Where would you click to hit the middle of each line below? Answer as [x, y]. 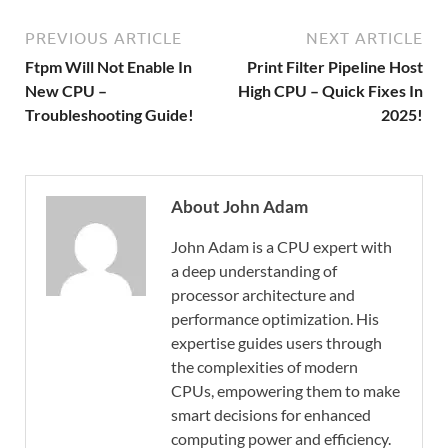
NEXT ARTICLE [364, 38]
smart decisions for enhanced [271, 415]
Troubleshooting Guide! [109, 115]
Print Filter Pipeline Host [335, 67]
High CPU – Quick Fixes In [330, 91]
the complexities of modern [264, 367]
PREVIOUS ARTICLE [103, 38]
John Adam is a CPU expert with [281, 247]
